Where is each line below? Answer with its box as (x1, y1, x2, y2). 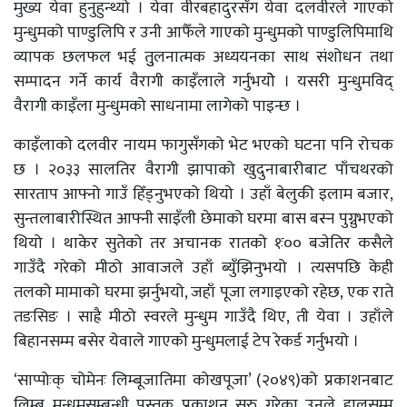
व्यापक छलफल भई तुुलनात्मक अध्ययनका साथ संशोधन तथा (14, 44, 393, 71)
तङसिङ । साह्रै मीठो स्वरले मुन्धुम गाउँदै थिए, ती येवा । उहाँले (14, 303, 393, 331)
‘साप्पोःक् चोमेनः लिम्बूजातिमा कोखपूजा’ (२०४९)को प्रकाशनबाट (14, 367, 393, 394)
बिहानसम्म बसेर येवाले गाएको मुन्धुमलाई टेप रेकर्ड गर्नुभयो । (14, 328, 359, 355)
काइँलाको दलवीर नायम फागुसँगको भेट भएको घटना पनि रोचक (14, 132, 393, 159)
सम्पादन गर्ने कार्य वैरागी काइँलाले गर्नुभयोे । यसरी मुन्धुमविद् (14, 68, 393, 95)
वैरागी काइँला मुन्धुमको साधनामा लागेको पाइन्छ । (14, 93, 301, 120)
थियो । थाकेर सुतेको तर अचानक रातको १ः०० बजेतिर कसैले (14, 230, 393, 257)
